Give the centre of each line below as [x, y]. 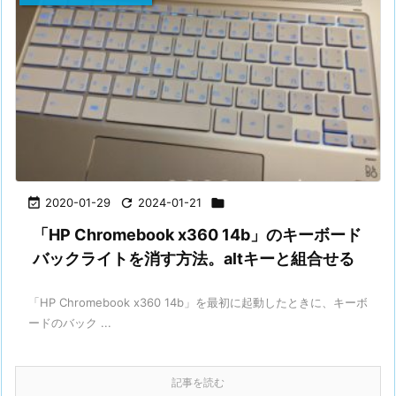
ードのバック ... [70, 322]
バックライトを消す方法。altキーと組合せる [194, 258]
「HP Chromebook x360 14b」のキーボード [197, 234]
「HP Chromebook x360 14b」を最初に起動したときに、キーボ [198, 302]
